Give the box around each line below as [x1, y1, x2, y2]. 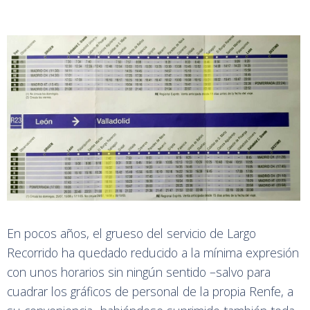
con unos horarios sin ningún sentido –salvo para [7, 264, 271, 281]
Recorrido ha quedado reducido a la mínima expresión [7, 244, 299, 262]
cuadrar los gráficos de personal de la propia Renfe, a [7, 283, 293, 300]
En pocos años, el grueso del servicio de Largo [7, 225, 256, 242]
